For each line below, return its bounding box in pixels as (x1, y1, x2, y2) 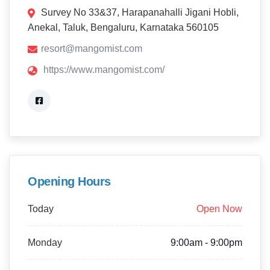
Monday (28, 237, 62, 248)
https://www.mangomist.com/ (43, 64, 165, 75)
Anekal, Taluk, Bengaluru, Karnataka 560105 (28, 22, 219, 33)
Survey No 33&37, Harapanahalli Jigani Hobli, (41, 7, 239, 17)
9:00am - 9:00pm (171, 237, 242, 248)
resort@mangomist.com (41, 43, 142, 54)
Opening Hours (28, 175, 111, 188)
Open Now (196, 204, 242, 214)
